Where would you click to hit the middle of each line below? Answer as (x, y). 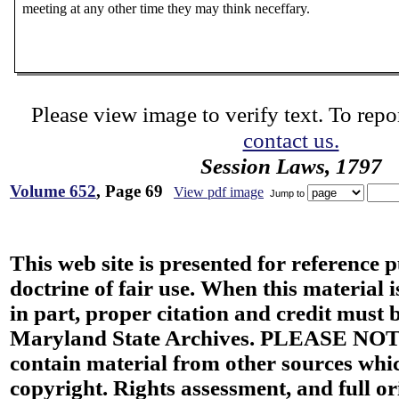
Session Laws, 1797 (291, 166)
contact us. (291, 140)
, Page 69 (130, 191)
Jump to (287, 193)
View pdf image (219, 192)
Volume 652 (53, 191)
